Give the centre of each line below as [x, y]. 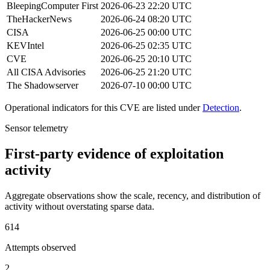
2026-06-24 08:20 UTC [146, 19]
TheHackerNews [39, 19]
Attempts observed [40, 248]
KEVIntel [25, 46]
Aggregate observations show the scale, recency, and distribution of [133, 196]
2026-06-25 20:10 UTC [146, 59]
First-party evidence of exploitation [114, 154]
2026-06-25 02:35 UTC [146, 46]
